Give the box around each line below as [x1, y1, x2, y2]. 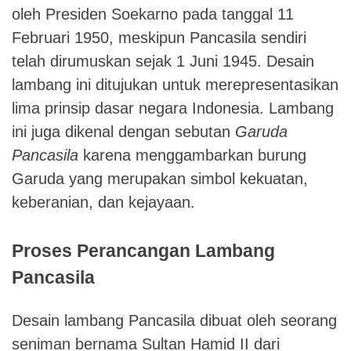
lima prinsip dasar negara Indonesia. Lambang [12, 99, 334, 117]
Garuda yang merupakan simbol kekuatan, [12, 169, 308, 187]
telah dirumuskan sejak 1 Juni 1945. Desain [12, 52, 314, 70]
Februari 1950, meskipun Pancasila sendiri [12, 28, 306, 46]
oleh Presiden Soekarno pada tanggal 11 [12, 5, 294, 23]
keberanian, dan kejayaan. [12, 193, 195, 211]
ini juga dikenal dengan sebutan [12, 122, 235, 140]
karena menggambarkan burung [78, 146, 306, 164]
